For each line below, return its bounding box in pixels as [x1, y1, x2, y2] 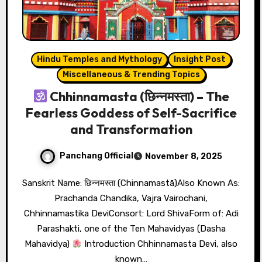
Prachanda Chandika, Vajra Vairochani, [54, 193, 208, 204]
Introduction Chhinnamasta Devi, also [82, 239, 238, 250]
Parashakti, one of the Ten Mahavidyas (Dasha [36, 223, 226, 235]
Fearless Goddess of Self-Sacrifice [25, 105, 237, 122]
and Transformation [70, 121, 192, 138]
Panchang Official [60, 151, 133, 161]
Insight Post [173, 54, 226, 65]
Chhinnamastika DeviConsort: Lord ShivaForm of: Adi [23, 208, 239, 219]
